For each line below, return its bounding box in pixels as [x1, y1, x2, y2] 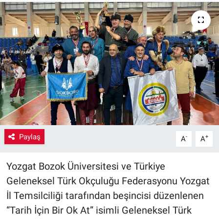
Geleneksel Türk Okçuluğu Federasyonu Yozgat [6, 175, 210, 187]
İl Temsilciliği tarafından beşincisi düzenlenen [6, 189, 204, 201]
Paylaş [19, 132, 41, 141]
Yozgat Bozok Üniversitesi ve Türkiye [6, 160, 165, 172]
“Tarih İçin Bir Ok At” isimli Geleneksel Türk [6, 204, 192, 216]
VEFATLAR [26, 38, 67, 47]
